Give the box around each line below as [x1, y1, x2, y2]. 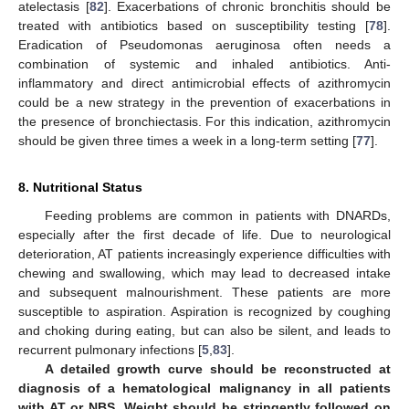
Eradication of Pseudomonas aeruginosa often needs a [18, 37, 391, 52]
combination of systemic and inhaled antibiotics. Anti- [18, 56, 391, 71]
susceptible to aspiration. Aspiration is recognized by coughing [18, 303, 391, 319]
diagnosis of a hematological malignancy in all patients [18, 380, 391, 395]
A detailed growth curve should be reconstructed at [44, 361, 391, 376]
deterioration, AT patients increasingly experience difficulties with [18, 246, 391, 261]
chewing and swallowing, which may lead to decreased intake [18, 265, 391, 280]
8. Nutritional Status [18, 179, 142, 194]
